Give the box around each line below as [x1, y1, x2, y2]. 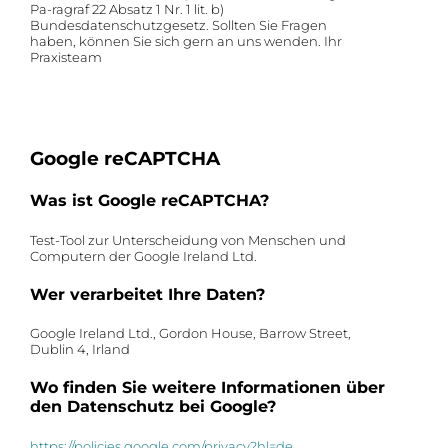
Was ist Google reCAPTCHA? [30, 191, 269, 211]
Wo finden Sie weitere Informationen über [30, 378, 385, 398]
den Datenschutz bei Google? [30, 397, 276, 417]
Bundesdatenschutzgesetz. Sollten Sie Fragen [30, 17, 327, 34]
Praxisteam [30, 49, 102, 66]
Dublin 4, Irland [30, 341, 130, 358]
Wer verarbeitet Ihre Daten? [30, 284, 265, 304]
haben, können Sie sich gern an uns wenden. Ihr [30, 33, 342, 50]
